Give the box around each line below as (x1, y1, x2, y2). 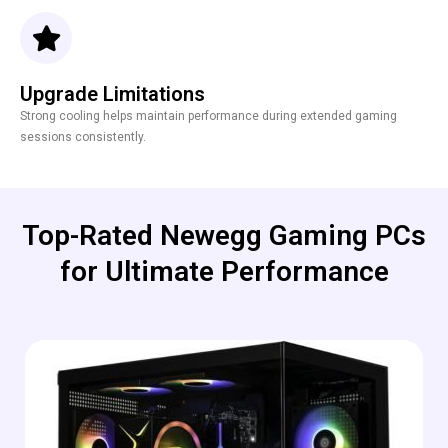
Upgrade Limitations (20, 82, 205, 107)
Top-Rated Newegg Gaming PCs (22, 219, 426, 253)
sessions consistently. (20, 130, 146, 145)
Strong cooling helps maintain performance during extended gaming (20, 109, 397, 124)
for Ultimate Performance (59, 255, 389, 289)
